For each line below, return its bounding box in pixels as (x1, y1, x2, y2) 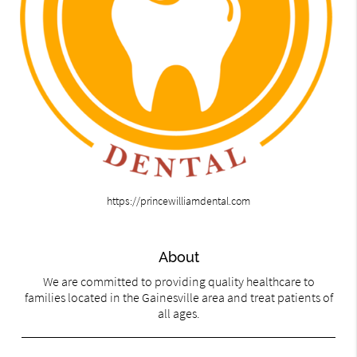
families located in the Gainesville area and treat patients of (24, 289, 333, 306)
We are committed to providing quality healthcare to (42, 273, 315, 290)
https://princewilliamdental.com (107, 194, 250, 209)
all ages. (157, 305, 200, 322)
